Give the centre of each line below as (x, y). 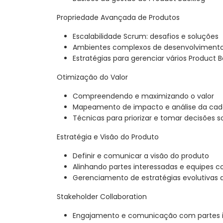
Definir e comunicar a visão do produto (141, 156)
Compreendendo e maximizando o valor (143, 96)
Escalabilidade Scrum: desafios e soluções (146, 37)
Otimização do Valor (92, 77)
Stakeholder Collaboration (102, 197)
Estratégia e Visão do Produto (108, 137)
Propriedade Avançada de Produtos (118, 18)
